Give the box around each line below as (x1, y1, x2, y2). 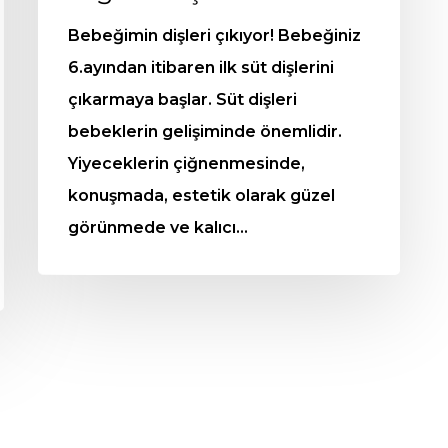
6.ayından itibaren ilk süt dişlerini (68, 58, 334, 78)
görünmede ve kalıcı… (68, 218, 248, 238)
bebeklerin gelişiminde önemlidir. (68, 122, 342, 142)
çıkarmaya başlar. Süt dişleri (68, 90, 297, 110)
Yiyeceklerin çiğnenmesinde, (68, 154, 305, 174)
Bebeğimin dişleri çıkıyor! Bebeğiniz (68, 26, 361, 46)
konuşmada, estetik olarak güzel (68, 186, 335, 206)
